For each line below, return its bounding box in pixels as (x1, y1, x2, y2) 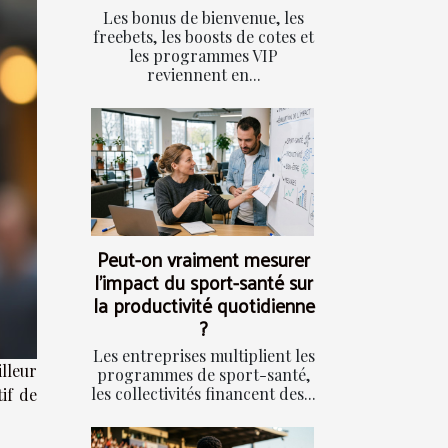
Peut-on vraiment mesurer (97, 241, 310, 276)
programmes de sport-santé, (97, 363, 310, 385)
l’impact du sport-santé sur (94, 264, 313, 299)
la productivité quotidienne (92, 287, 315, 322)
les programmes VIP (129, 45, 278, 67)
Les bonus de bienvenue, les (103, 7, 304, 29)
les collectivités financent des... (91, 382, 316, 404)
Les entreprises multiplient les (92, 344, 315, 366)
